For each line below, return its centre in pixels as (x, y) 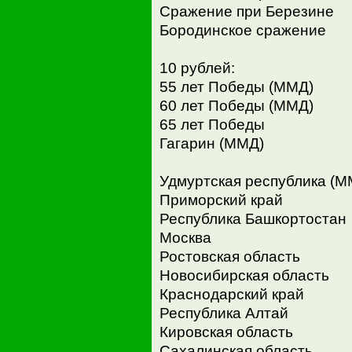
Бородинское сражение (242, 30)
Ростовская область (229, 256)
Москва (185, 237)
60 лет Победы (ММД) (236, 105)
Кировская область (226, 332)
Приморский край (221, 200)
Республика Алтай (224, 313)
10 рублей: (197, 68)
